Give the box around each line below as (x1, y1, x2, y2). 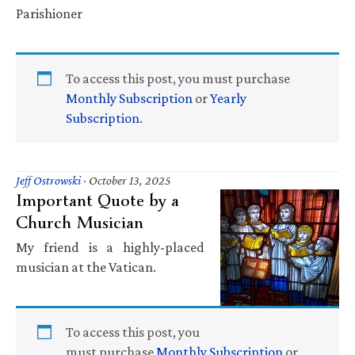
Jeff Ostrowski (16, 173, 81, 187)
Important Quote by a (16, 178, 179, 222)
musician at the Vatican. (16, 258, 156, 275)
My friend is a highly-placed (16, 239, 204, 255)
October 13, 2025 (89, 173, 171, 187)
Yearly (210, 90, 246, 106)
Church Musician (16, 200, 143, 244)
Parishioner (16, 5, 82, 21)
